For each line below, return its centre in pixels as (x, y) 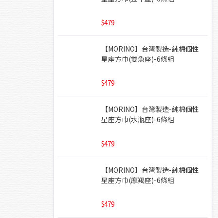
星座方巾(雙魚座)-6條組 (138, 59)
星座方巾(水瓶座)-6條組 (138, 119)
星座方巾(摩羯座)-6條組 (138, 180)
